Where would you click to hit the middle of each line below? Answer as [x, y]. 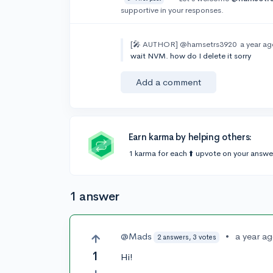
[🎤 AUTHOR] [154, 44]
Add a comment [169, 82]
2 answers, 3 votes [186, 237]
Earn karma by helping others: [190, 137]
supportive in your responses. [172, 10]
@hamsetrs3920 [208, 44]
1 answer [94, 197]
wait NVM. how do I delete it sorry [191, 56]
